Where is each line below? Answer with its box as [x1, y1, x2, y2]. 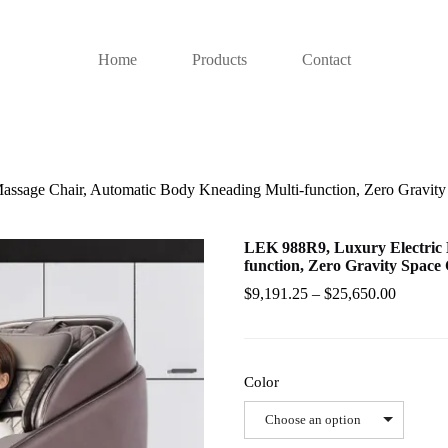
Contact [301, 51, 351, 68]
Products [191, 51, 247, 68]
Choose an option [265, 412, 361, 428]
